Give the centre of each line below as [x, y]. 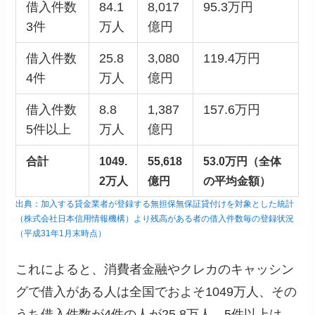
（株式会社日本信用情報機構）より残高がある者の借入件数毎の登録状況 [155, 218]
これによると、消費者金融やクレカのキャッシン [155, 269]
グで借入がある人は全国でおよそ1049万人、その [156, 291]
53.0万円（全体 [242, 161]
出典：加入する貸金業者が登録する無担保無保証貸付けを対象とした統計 [155, 204]
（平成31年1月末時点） [61, 233]
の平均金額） [237, 180]
